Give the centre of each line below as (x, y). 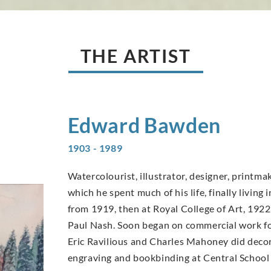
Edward (104, 125)
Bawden (182, 125)
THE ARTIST (135, 55)
